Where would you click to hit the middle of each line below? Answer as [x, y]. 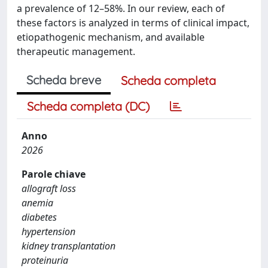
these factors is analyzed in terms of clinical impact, [133, 23]
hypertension [48, 232]
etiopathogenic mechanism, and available [111, 37]
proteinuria [45, 260]
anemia [37, 203]
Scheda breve [64, 80]
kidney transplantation [68, 246]
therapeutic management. [76, 51]
